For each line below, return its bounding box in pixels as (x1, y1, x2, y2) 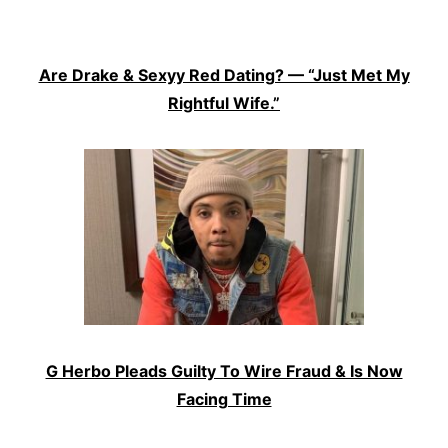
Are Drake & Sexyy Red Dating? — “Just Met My (38, 64, 410, 85)
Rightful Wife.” (168, 92, 280, 113)
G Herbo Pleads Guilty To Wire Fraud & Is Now (45, 361, 403, 382)
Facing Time (176, 389, 272, 410)
